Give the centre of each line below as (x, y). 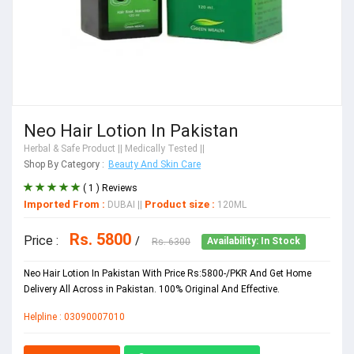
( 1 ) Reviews (110, 188)
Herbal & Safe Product (70, 148)
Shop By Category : (64, 164)
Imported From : (64, 204)
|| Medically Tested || (160, 148)
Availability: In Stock (254, 241)
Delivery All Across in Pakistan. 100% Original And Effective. (152, 289)
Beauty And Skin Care (154, 164)
